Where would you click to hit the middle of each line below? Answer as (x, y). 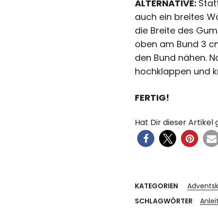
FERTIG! (152, 98)
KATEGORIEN (156, 186)
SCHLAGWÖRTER (164, 201)
